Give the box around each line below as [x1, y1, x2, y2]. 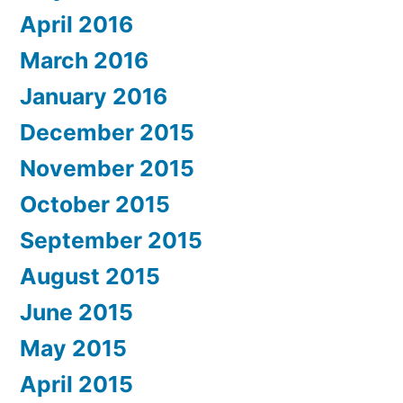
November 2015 [20, 154, 194, 182]
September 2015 [20, 226, 202, 254]
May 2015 [20, 334, 127, 362]
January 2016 [20, 82, 167, 110]
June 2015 [20, 298, 133, 326]
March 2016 [20, 46, 148, 74]
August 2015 [20, 262, 160, 290]
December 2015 [20, 118, 194, 146]
